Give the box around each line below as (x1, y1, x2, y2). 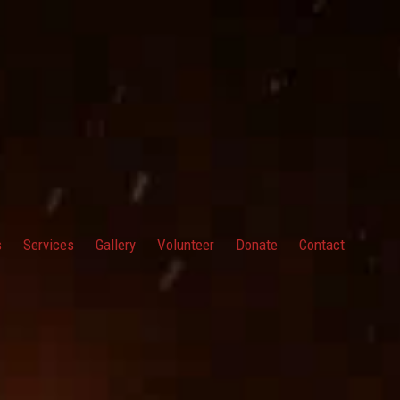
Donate (236, 236, 278, 254)
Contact (299, 236, 345, 254)
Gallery (96, 236, 136, 254)
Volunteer (157, 236, 214, 254)
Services (23, 236, 74, 254)
